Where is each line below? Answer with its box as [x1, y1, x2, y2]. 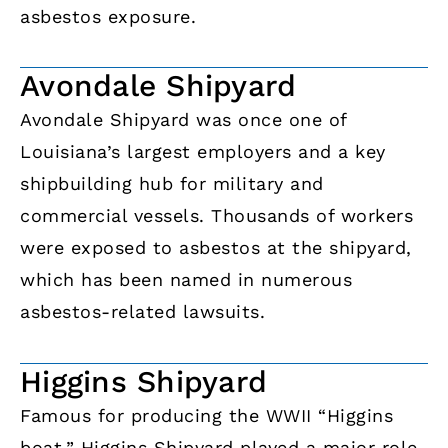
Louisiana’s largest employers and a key [20, 141, 386, 163]
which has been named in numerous [20, 269, 352, 291]
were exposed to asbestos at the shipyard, [20, 237, 412, 259]
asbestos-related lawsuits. [20, 301, 265, 323]
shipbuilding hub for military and [20, 173, 324, 195]
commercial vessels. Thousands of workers [20, 205, 413, 227]
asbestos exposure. [20, 6, 196, 28]
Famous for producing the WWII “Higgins [20, 404, 393, 426]
